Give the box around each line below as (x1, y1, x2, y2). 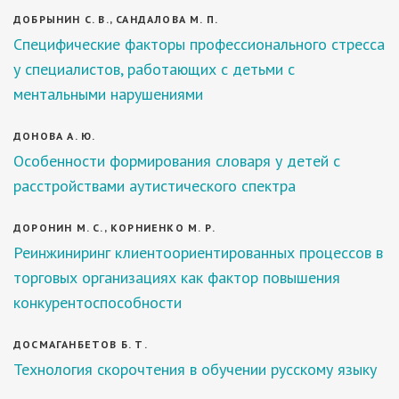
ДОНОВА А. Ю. (13, 129, 96, 142)
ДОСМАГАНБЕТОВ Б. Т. (13, 338, 148, 351)
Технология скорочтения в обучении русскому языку (13, 359, 377, 379)
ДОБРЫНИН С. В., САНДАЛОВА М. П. (13, 12, 219, 26)
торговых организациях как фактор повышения (13, 267, 340, 288)
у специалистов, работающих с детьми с (13, 59, 295, 79)
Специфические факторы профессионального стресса (13, 34, 385, 54)
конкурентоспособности (13, 292, 182, 313)
